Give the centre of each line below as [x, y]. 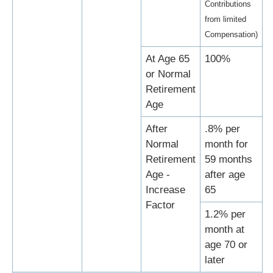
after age [225, 175]
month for [226, 144]
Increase [165, 190]
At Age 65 [168, 59]
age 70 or [226, 245]
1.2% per [225, 214]
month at [225, 230]
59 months [229, 160]
